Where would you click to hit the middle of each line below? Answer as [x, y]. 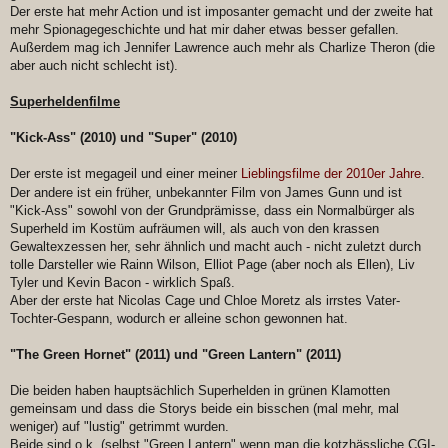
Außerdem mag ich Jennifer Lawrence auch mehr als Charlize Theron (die [222, 48]
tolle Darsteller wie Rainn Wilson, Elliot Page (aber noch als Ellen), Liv [212, 265]
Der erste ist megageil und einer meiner [125, 174]
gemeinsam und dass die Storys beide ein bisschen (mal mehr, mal [204, 409]
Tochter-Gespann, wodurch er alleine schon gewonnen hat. [179, 319]
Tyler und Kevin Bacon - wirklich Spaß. [122, 283]
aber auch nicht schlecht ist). [94, 66]
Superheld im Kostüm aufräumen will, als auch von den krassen [194, 229]
